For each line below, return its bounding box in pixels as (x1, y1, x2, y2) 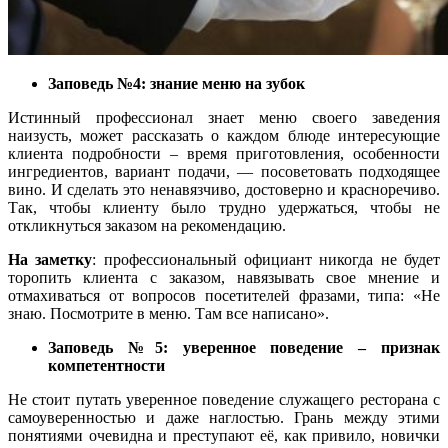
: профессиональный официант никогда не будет (92, 251, 441, 269)
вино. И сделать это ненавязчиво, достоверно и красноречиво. (8, 181, 440, 199)
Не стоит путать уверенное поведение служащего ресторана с (8, 391, 440, 409)
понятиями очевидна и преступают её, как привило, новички (8, 427, 440, 445)
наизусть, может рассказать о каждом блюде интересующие (8, 127, 440, 145)
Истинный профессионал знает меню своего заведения (8, 109, 440, 127)
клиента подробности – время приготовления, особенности (8, 145, 440, 163)
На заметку (8, 251, 93, 269)
